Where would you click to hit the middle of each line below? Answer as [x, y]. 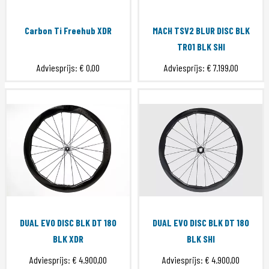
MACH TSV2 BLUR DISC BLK [201, 31]
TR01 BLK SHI [201, 47]
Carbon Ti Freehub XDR [68, 31]
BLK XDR [68, 239]
